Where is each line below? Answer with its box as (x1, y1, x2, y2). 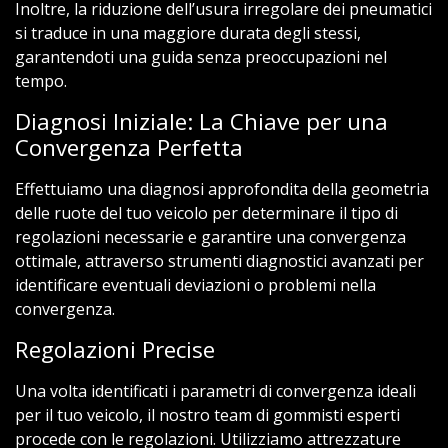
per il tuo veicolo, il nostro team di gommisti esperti (15, 403, 400, 426)
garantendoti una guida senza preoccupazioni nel (15, 45, 387, 68)
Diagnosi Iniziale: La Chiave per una (15, 105, 388, 137)
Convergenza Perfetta (15, 131, 243, 163)
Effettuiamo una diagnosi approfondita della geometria (15, 177, 429, 200)
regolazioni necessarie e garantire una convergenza (15, 225, 406, 248)
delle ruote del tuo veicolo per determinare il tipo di (15, 201, 398, 224)
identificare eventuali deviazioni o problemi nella (15, 273, 376, 296)
